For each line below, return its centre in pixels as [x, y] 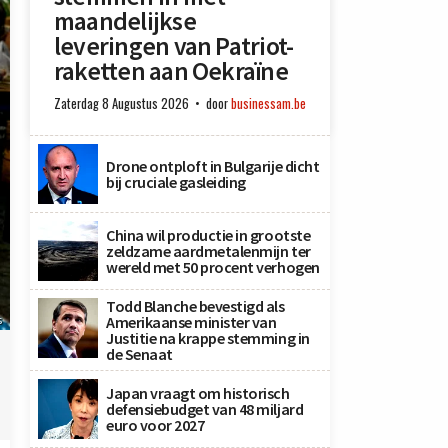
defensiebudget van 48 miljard [205, 409]
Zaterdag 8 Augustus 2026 [121, 103]
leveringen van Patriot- [174, 46]
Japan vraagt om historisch [198, 393]
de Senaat [139, 354]
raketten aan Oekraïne [171, 71]
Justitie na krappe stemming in [208, 338]
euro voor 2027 [155, 425]
